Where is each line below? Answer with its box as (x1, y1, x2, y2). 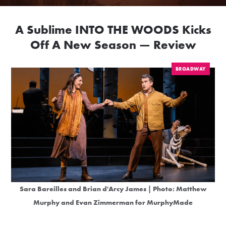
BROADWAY (175, 66, 206, 73)
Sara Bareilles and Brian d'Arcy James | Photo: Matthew (19, 184, 207, 193)
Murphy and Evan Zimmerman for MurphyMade (33, 197, 193, 207)
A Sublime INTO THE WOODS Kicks (15, 22, 211, 38)
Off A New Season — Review (30, 37, 196, 53)
